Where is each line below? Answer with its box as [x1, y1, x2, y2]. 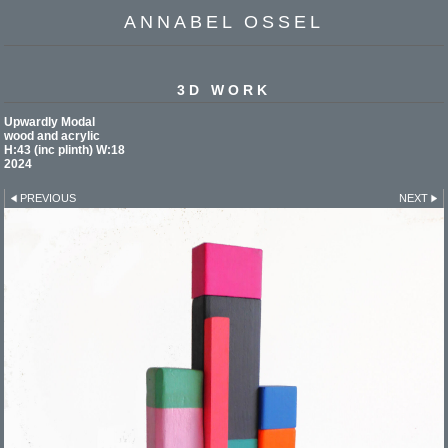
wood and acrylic [4, 128, 100, 143]
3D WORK [177, 81, 271, 98]
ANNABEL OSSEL [124, 12, 324, 32]
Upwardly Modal [4, 114, 95, 129]
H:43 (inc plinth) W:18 [4, 142, 125, 157]
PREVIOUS [20, 191, 77, 204]
